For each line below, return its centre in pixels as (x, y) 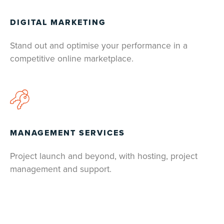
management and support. (61, 169)
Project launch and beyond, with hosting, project (104, 156)
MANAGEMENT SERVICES (67, 133)
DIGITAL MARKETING (58, 23)
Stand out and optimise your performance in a (99, 46)
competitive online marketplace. (72, 59)
